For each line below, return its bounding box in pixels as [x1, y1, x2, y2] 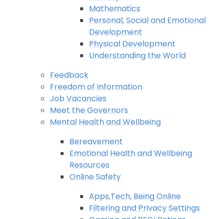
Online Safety [69, 171, 121, 182]
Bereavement [69, 135, 123, 147]
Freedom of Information [50, 81, 143, 92]
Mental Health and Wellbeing [50, 116, 161, 128]
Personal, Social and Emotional [89, 14, 206, 26]
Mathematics [89, 2, 141, 14]
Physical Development [89, 38, 176, 49]
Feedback [50, 69, 89, 81]
